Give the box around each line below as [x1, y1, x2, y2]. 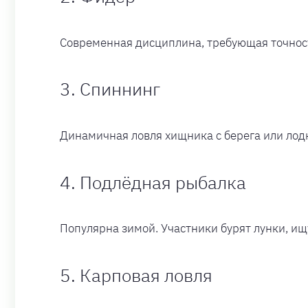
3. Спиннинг [60, 77, 160, 101]
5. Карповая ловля [60, 263, 212, 287]
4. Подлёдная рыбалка [60, 170, 246, 194]
